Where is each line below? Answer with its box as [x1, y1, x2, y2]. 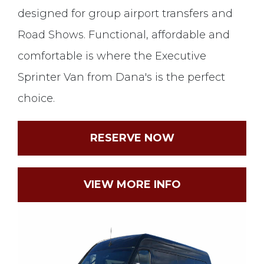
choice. [18, 91, 55, 105]
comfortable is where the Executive [18, 49, 206, 62]
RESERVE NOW [90, 131, 174, 144]
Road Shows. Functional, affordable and [18, 28, 230, 41]
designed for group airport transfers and [18, 6, 233, 20]
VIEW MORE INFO [83, 177, 181, 191]
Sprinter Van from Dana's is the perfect [18, 70, 225, 84]
